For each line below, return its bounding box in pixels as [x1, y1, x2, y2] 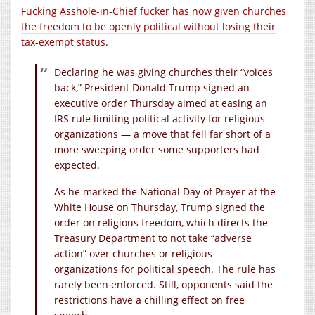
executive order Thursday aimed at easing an [54, 96, 267, 110]
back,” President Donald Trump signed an [54, 80, 250, 94]
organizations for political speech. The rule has [54, 262, 276, 276]
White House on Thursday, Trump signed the [54, 200, 265, 214]
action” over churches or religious [54, 246, 212, 260]
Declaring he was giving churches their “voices [54, 65, 273, 79]
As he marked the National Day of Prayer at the [54, 184, 276, 198]
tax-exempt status [21, 34, 105, 49]
